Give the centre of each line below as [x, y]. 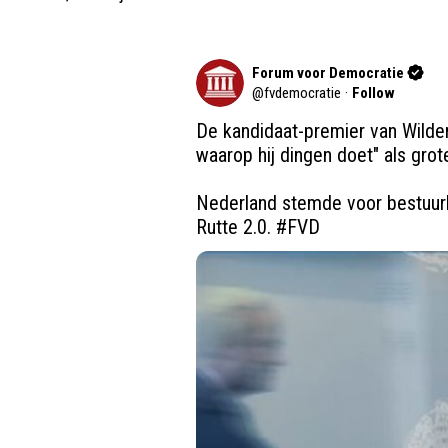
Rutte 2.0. [235, 226]
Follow [373, 92]
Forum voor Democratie [327, 72]
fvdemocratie [302, 92]
